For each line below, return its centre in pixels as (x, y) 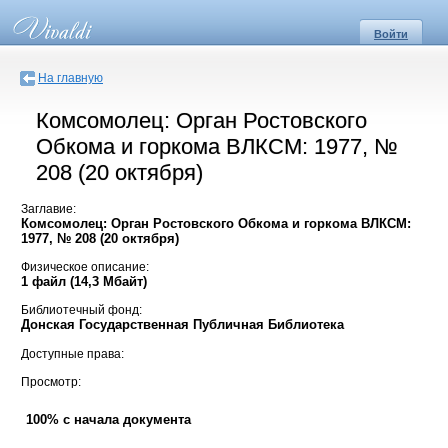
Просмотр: (51, 382)
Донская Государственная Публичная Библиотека (182, 325)
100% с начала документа (108, 420)
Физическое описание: (85, 267)
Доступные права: (72, 353)
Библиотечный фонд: (81, 310)
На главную (70, 78)
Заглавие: (48, 208)
